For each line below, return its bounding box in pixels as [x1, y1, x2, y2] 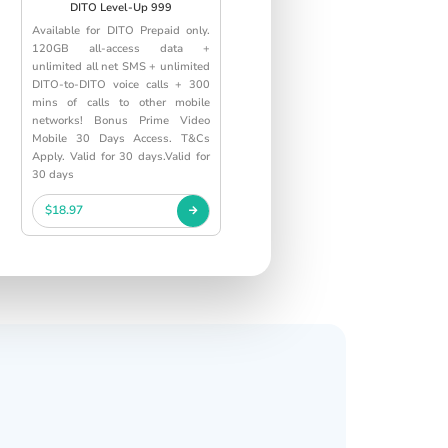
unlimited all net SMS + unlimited [32, 58, 210, 74]
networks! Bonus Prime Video [32, 112, 210, 128]
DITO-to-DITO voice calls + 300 [32, 76, 210, 92]
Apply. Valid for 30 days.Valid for [32, 148, 210, 164]
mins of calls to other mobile [32, 94, 210, 110]
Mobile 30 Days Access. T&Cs [32, 130, 210, 146]
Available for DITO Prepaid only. [32, 22, 210, 38]
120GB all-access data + [32, 40, 210, 56]
